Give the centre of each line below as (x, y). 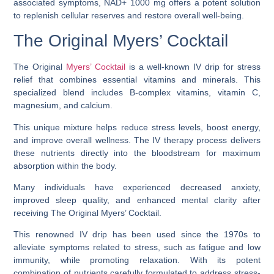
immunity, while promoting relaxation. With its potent (137, 260)
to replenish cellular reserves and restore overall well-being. (129, 15)
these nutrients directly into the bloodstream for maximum (137, 153)
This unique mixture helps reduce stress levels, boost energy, (137, 127)
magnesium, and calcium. (63, 106)
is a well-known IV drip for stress (193, 67)
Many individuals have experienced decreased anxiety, (137, 187)
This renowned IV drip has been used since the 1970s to (137, 235)
